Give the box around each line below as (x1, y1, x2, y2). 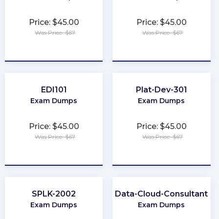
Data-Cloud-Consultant (115, 189, 208, 198)
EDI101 (41, 85, 67, 94)
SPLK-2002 (32, 189, 76, 198)
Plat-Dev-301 (135, 85, 187, 94)
